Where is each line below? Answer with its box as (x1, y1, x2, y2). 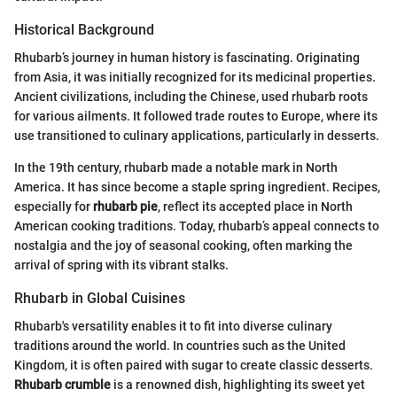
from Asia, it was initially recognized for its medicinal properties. (14, 69, 376, 84)
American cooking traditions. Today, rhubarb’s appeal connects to (14, 218, 379, 233)
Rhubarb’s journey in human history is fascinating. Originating (14, 50, 360, 65)
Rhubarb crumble (14, 377, 111, 392)
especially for (14, 198, 93, 214)
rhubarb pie (93, 198, 158, 214)
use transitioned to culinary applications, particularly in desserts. (14, 128, 379, 143)
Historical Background (14, 20, 154, 38)
